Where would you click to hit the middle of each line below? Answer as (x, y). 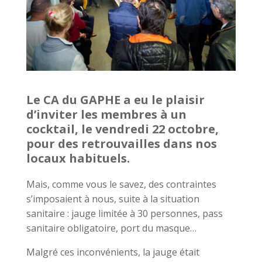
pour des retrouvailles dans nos (121, 143)
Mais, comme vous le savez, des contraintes (121, 184)
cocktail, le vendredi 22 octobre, (122, 129)
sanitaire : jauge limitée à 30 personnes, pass (124, 213)
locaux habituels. (78, 158)
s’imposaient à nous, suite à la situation (113, 199)
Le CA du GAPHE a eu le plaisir (115, 99)
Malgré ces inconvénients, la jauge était (113, 252)
